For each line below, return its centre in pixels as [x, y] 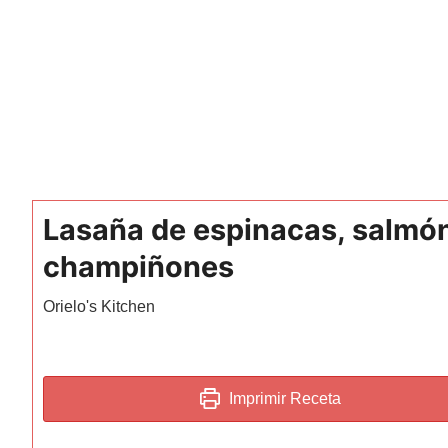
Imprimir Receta [283, 398]
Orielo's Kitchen [98, 306]
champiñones [138, 266]
